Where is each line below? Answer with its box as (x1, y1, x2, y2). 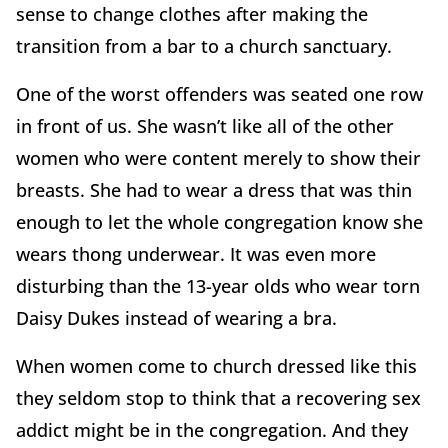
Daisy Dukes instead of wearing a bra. (16, 306, 337, 331)
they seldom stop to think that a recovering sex (16, 386, 421, 411)
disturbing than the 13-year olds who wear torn (16, 274, 420, 299)
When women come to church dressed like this (16, 354, 417, 379)
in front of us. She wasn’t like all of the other (16, 114, 394, 139)
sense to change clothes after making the (16, 2, 368, 27)
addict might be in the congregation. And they (16, 418, 408, 443)
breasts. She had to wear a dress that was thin (16, 178, 412, 203)
